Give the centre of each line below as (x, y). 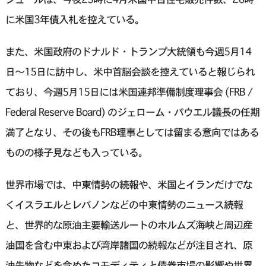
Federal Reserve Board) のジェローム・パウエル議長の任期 (132, 112)
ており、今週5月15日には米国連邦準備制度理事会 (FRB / (129, 92)
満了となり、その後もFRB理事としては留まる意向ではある (132, 132)
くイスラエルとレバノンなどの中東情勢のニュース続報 (124, 205)
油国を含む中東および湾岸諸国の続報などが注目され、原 (129, 245)
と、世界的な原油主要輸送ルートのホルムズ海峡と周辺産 (129, 225)
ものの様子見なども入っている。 (76, 153)
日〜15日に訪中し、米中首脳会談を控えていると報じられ (130, 72)
